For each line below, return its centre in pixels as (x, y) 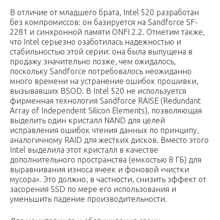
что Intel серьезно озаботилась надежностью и (96, 42)
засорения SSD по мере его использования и (93, 189)
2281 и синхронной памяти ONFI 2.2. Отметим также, (107, 32)
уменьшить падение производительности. (88, 199)
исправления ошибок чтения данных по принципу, (104, 130)
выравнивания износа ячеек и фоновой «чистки (99, 170)
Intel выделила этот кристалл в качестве (84, 150)
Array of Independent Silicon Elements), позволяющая (106, 111)
